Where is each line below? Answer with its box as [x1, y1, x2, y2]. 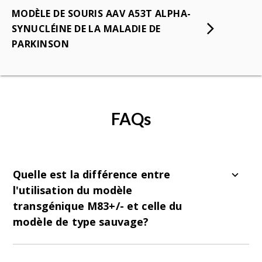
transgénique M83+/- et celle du [13, 198, 182, 213]
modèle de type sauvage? [13, 214, 149, 229]
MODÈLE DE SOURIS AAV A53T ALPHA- [12, 6, 191, 20]
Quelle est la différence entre [13, 167, 171, 181]
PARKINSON [12, 37, 70, 50]
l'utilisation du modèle [13, 182, 133, 197]
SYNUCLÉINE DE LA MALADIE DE [12, 22, 161, 35]
